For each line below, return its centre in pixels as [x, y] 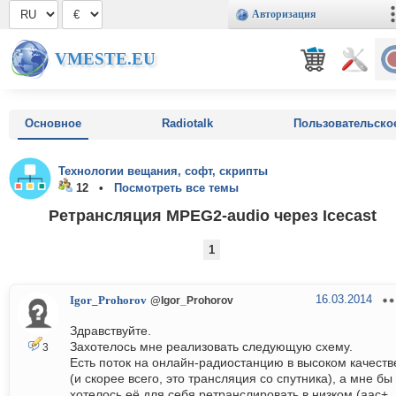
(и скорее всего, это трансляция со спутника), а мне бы [231, 379]
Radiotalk [187, 123]
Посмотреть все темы [176, 188]
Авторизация [284, 14]
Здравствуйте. [110, 331]
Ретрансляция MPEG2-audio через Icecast [212, 215]
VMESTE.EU [105, 59]
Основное [53, 123]
